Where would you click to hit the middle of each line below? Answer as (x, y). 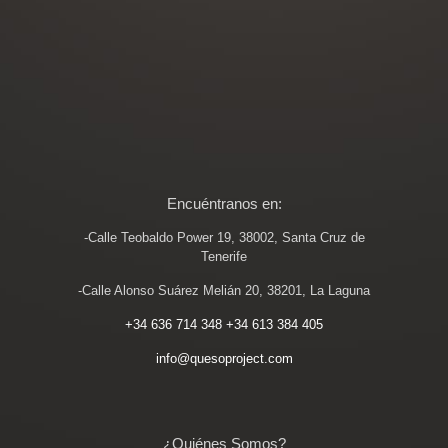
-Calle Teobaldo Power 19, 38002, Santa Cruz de (224, 237)
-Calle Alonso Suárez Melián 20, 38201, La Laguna (224, 290)
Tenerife (224, 256)
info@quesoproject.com (224, 358)
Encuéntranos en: (224, 203)
